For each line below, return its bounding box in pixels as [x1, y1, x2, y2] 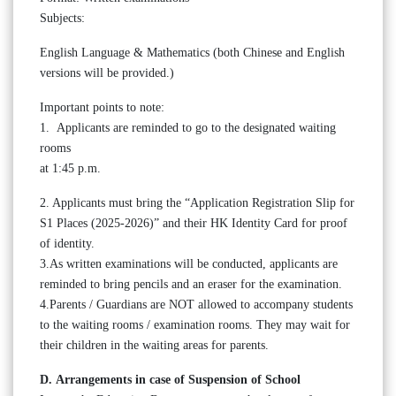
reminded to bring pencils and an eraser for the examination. [40, 278, 342, 291]
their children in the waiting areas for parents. [40, 339, 269, 352]
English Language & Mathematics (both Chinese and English [40, 46, 345, 59]
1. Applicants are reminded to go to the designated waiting [40, 121, 336, 134]
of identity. [40, 237, 95, 250]
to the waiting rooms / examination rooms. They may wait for [40, 318, 350, 331]
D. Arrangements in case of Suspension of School [40, 373, 301, 386]
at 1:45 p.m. [40, 162, 101, 175]
